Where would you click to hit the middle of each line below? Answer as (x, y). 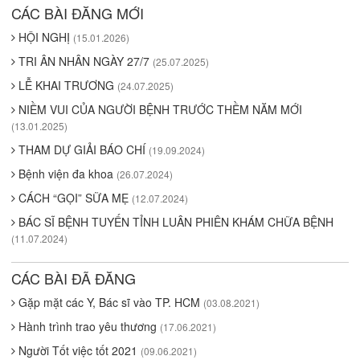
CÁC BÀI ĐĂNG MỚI (78, 13)
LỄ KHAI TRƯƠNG (66, 86)
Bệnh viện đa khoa (66, 174)
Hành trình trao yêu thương (88, 327)
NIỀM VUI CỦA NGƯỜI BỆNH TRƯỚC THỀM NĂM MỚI (159, 110)
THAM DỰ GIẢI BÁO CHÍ (82, 150)
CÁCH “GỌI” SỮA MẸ (74, 198)
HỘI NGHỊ (44, 37)
